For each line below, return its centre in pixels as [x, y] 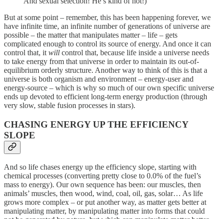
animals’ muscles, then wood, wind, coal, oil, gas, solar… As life [103, 194]
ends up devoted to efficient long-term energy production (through [106, 97]
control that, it [26, 53]
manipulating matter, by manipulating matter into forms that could [104, 211]
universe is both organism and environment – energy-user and [99, 79]
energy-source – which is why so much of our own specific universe [109, 88]
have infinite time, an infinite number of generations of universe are [107, 26]
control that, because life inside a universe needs [134, 53]
